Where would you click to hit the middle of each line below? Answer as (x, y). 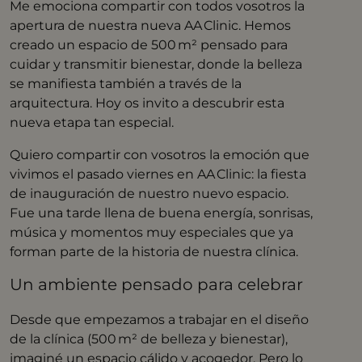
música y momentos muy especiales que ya (152, 233)
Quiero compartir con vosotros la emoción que (160, 155)
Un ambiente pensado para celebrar (157, 285)
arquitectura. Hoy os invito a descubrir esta (147, 103)
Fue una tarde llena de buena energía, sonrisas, (162, 213)
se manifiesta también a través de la (126, 84)
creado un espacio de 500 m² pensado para (149, 45)
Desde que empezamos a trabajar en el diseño (160, 320)
